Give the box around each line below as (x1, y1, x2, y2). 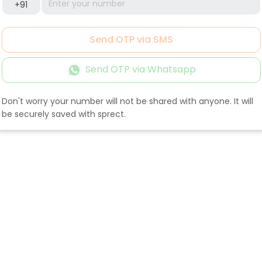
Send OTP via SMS (89, 32, 173, 46)
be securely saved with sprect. (1, 108, 126, 120)
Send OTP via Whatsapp (85, 62, 196, 76)
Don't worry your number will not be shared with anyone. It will (1, 95, 253, 107)
